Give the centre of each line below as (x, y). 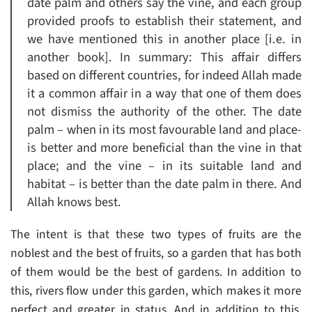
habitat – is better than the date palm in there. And (164, 184)
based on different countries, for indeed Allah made (164, 76)
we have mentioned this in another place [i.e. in (164, 39)
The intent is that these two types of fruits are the (156, 235)
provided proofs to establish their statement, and (164, 21)
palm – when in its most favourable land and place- (164, 130)
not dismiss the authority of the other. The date (164, 112)
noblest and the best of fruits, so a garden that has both (156, 253)
